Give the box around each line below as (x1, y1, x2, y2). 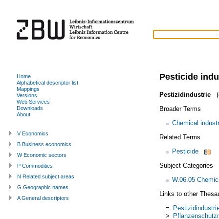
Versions (17, 92, 37, 98)
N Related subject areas (17, 173, 74, 179)
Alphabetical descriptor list (17, 79, 78, 86)
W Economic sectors (17, 152, 66, 158)
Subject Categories (159, 161, 213, 169)
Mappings (17, 86, 40, 92)
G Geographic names (17, 184, 68, 190)
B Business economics (17, 141, 71, 147)
